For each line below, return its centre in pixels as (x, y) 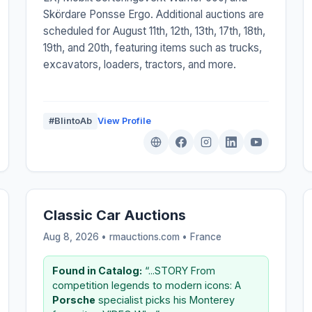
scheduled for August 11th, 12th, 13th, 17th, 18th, (155, 31)
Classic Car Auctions (115, 215)
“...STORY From (179, 270)
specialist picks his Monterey (165, 299)
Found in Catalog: (97, 270)
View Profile (125, 120)
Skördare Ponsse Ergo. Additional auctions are (154, 14)
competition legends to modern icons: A (147, 285)
